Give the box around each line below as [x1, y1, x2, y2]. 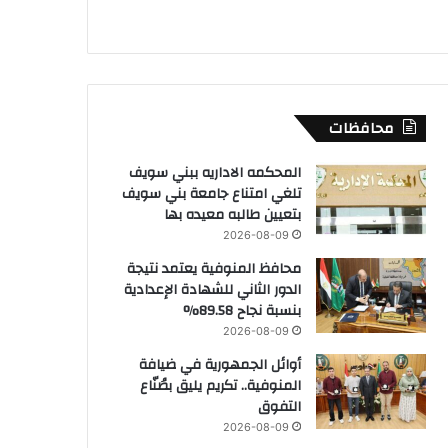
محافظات [329, 114, 393, 142]
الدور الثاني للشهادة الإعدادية [124, 276, 301, 303]
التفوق [258, 393, 301, 420]
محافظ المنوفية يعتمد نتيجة [127, 255, 301, 282]
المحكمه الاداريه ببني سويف [129, 159, 301, 186]
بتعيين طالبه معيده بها [164, 201, 301, 228]
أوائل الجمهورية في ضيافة [139, 351, 301, 378]
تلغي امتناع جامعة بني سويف [122, 180, 301, 207]
